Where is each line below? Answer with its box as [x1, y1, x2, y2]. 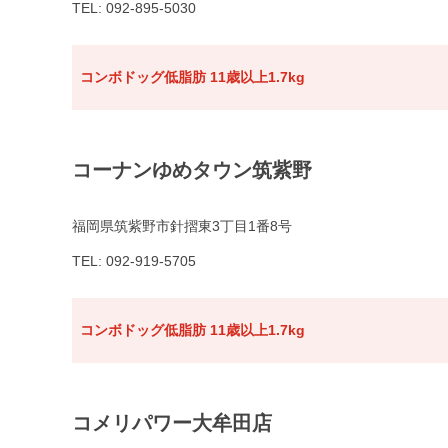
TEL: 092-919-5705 [72, 253, 196, 270]
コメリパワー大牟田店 [72, 412, 272, 435]
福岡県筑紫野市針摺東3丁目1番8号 [72, 218, 292, 235]
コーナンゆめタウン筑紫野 [72, 159, 312, 182]
